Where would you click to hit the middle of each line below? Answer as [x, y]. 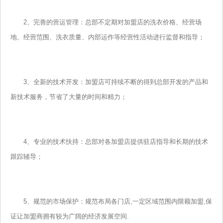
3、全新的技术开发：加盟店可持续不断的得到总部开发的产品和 [109, 82]
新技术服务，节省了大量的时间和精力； [69, 97]
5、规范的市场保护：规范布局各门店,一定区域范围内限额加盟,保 [111, 202]
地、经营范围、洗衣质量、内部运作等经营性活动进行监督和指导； [108, 37]
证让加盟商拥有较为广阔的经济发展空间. [70, 217]
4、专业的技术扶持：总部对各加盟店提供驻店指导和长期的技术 [109, 142]
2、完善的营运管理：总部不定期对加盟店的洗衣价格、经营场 [106, 22]
